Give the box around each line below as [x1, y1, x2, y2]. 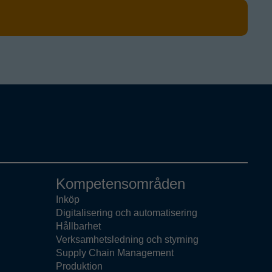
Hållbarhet [56, 221, 101, 232]
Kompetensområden [56, 175, 185, 192]
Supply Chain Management [56, 248, 174, 259]
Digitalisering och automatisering [56, 208, 197, 219]
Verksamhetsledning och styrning [56, 234, 199, 245]
